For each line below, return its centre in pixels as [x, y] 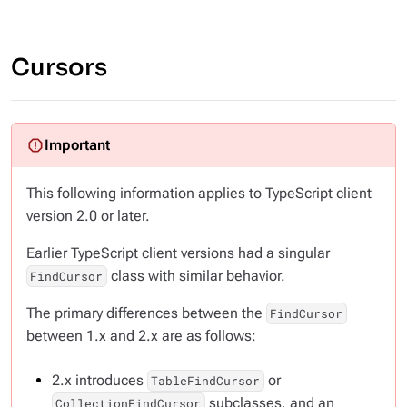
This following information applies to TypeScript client [199, 194]
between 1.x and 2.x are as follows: [141, 336]
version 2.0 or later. [88, 216]
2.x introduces [99, 381]
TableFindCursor [206, 381]
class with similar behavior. [196, 276]
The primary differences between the [146, 313]
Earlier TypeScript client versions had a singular [178, 253]
